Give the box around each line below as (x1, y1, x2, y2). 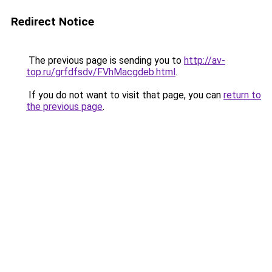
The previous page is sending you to (26, 55, 184, 66)
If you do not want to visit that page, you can (26, 89, 223, 101)
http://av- (184, 55, 225, 66)
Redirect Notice (11, 15, 94, 29)
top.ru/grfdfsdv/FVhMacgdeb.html (26, 66, 175, 78)
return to (223, 89, 261, 101)
